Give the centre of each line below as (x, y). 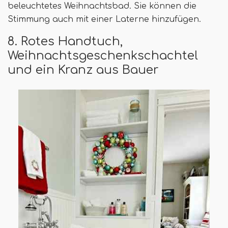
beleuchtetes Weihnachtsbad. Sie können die (102, 6)
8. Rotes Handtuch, (65, 41)
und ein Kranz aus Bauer (83, 70)
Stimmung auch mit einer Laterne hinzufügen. (104, 20)
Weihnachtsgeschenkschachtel (103, 56)
